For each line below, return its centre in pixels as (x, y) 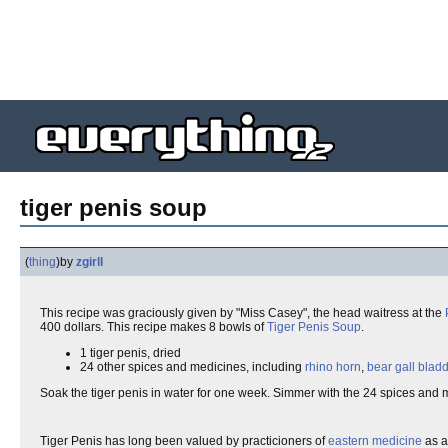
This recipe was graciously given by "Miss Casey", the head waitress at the (242, 313)
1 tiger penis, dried (130, 353)
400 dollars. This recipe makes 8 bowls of (153, 327)
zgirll (89, 262)
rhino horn (333, 367)
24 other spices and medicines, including (192, 367)
